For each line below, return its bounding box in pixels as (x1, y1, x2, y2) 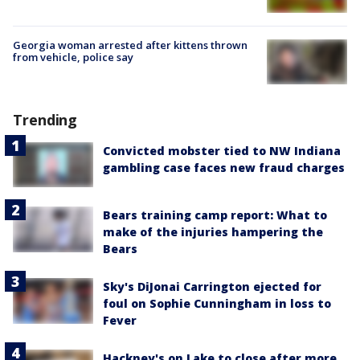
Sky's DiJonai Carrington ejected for (103, 279, 321, 295)
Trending (13, 110, 78, 130)
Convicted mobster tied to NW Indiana (103, 143, 341, 159)
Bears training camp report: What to (103, 207, 327, 223)
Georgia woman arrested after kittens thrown (13, 37, 247, 52)
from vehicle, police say (13, 49, 133, 64)
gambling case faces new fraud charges (103, 160, 345, 176)
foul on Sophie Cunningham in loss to (103, 296, 331, 312)
